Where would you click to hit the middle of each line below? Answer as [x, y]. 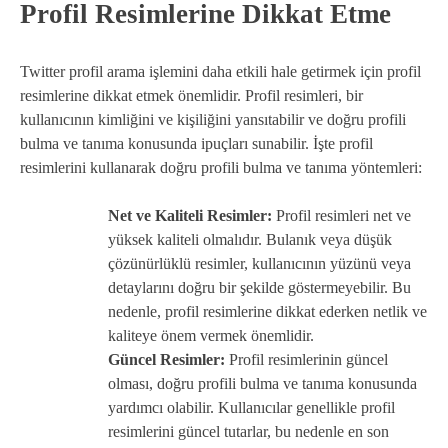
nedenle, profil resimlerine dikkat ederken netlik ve [267, 311]
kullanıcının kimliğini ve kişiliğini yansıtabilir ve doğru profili [213, 119]
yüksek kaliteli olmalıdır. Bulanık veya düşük [250, 239]
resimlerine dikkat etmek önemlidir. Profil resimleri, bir [191, 95]
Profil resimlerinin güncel [306, 359]
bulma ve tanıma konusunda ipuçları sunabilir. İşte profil [196, 143]
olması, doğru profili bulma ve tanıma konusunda [262, 383]
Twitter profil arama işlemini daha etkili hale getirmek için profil [220, 71]
